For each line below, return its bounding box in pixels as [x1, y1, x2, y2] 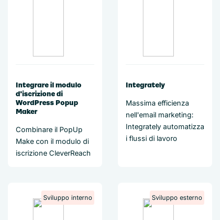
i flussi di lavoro [126, 134, 177, 142]
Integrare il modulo [16, 81, 82, 89]
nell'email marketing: [126, 110, 193, 119]
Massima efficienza [126, 99, 189, 107]
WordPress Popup [16, 99, 78, 107]
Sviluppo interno [43, 194, 92, 201]
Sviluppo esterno [152, 194, 202, 201]
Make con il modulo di [16, 137, 89, 145]
